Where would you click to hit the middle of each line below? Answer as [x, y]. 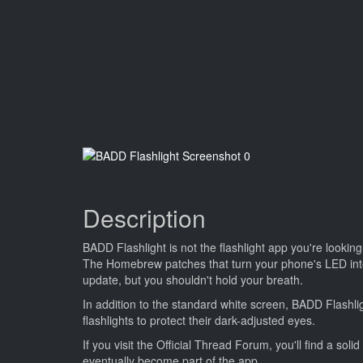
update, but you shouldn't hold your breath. [193, 280]
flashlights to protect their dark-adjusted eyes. [199, 320]
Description [144, 218]
